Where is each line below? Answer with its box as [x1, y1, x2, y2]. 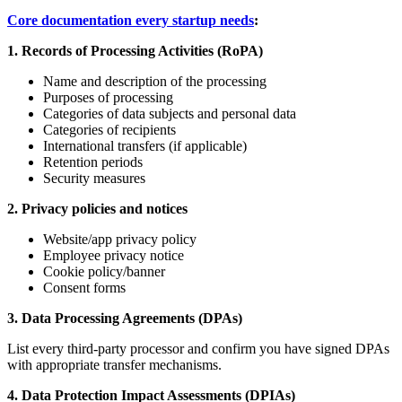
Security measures [43, 170, 145, 186]
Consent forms [43, 279, 126, 295]
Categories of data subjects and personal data [43, 105, 296, 121]
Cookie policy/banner [43, 263, 165, 279]
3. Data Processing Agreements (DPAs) [7, 310, 242, 326]
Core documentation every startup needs [7, 12, 254, 28]
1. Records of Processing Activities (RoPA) [7, 42, 263, 58]
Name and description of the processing [43, 73, 267, 89]
